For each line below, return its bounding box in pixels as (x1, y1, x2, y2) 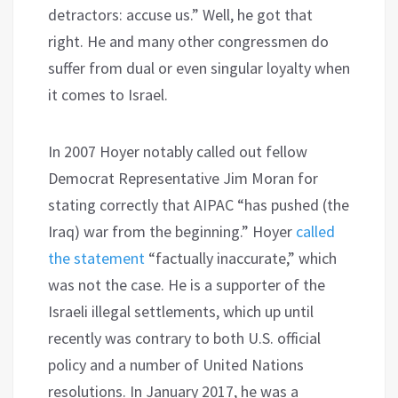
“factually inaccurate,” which (145, 247, 337, 268)
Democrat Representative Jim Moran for (48, 167, 318, 188)
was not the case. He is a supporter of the (48, 274, 325, 295)
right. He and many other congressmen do (48, 30, 329, 52)
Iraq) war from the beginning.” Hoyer (48, 220, 296, 242)
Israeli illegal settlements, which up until (48, 300, 314, 322)
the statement (48, 247, 145, 268)
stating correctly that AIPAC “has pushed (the (48, 194, 349, 215)
